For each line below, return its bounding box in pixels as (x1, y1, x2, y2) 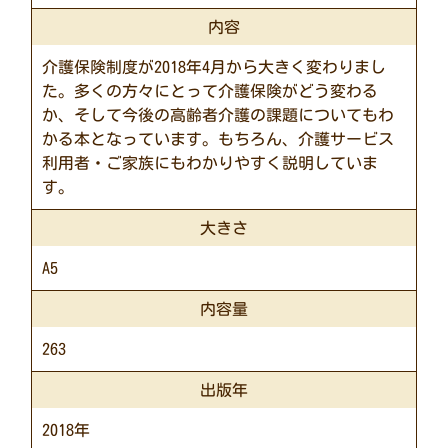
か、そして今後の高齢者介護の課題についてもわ (42, 107, 395, 124)
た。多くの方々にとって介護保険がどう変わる (42, 83, 379, 100)
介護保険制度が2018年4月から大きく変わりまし (42, 59, 387, 76)
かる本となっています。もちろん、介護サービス (42, 131, 395, 148)
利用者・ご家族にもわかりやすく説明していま (42, 155, 379, 172)
